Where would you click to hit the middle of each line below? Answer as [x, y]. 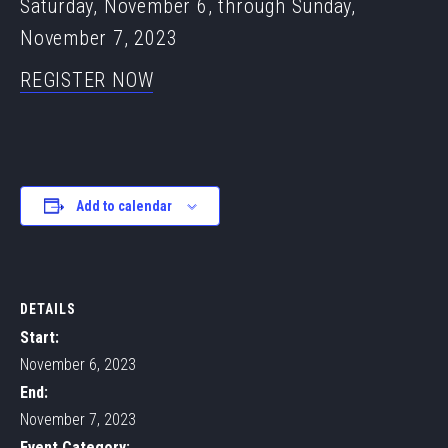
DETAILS [48, 309]
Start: [39, 338]
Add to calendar [123, 206]
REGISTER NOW [87, 80]
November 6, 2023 [78, 365]
